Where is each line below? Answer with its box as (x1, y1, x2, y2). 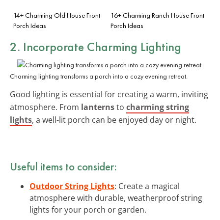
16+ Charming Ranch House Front (110, 10, 204, 20)
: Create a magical (114, 180, 180, 192)
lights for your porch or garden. (29, 204, 146, 215)
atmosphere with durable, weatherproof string (29, 192, 202, 203)
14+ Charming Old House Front (13, 10, 100, 20)
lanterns (81, 101, 114, 112)
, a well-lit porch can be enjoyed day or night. (32, 114, 196, 125)
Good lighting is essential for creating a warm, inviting (10, 88, 208, 100)
